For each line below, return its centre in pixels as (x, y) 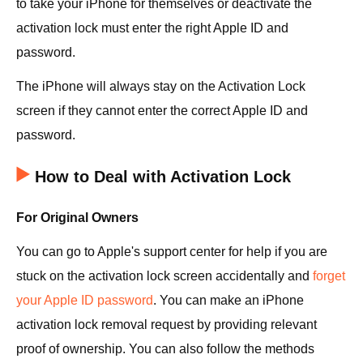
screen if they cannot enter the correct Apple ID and (162, 111)
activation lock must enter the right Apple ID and (152, 28)
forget (329, 276)
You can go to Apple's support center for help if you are (172, 252)
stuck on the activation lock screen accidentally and (164, 276)
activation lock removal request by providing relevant (167, 325)
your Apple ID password (85, 300)
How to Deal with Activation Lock (163, 177)
